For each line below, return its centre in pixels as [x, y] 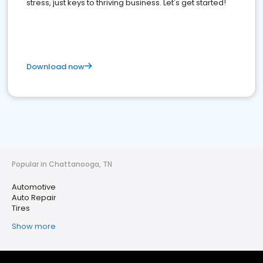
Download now [55, 67]
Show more [34, 226]
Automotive [34, 187]
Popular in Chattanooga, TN [62, 164]
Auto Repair [34, 198]
